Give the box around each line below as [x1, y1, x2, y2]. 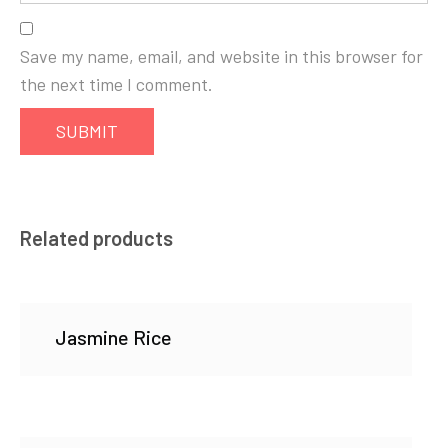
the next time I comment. [20, 73, 213, 96]
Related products [20, 226, 173, 251]
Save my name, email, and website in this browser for [20, 45, 423, 68]
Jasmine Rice [55, 325, 172, 350]
